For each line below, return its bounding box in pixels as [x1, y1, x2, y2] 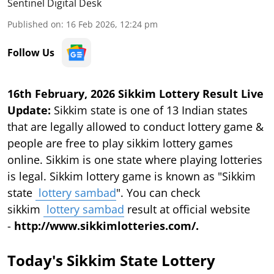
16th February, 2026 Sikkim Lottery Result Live [7, 86, 264, 101]
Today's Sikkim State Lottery [7, 250, 215, 270]
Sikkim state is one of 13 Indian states [51, 102, 248, 117]
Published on [7, 18, 61, 30]
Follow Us [7, 45, 54, 59]
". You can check [116, 185, 200, 200]
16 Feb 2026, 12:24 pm [66, 18, 158, 30]
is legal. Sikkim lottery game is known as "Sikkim [7, 168, 256, 183]
